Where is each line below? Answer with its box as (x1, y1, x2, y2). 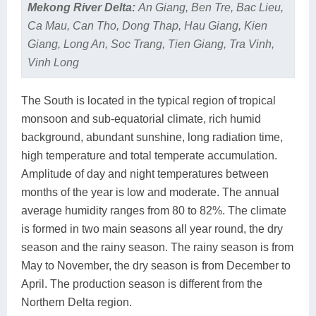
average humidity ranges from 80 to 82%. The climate (21, 205, 286, 217)
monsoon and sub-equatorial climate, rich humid (21, 113, 261, 126)
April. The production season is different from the (21, 278, 262, 291)
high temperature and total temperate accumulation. (21, 150, 277, 162)
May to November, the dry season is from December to (21, 260, 291, 272)
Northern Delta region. (21, 296, 132, 309)
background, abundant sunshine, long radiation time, (21, 131, 283, 144)
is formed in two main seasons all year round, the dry (21, 223, 283, 236)
